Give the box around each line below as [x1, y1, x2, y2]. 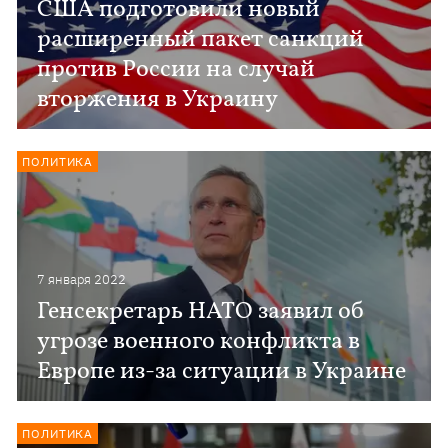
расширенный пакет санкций [37, 23, 365, 57]
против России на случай [37, 53, 316, 87]
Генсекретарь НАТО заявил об [37, 295, 365, 329]
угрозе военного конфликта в [37, 325, 361, 359]
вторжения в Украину [37, 83, 279, 117]
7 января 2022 [37, 271, 127, 288]
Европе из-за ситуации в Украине [37, 355, 407, 389]
